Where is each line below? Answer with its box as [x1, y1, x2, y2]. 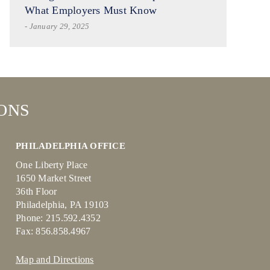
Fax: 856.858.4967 [16, 226, 91, 236]
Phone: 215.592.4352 [16, 213, 101, 223]
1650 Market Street [16, 173, 92, 183]
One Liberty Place [16, 160, 88, 170]
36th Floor [16, 186, 57, 196]
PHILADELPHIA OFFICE [16, 141, 125, 151]
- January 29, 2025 [25, 22, 90, 31]
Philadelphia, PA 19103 [16, 199, 109, 210]
